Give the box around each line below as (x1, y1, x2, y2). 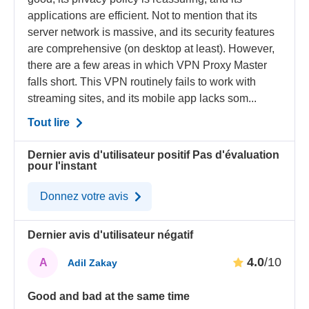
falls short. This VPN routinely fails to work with (28, 75, 257, 88)
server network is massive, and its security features (28, 26, 275, 38)
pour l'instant (28, 160, 97, 172)
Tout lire (28, 116, 73, 128)
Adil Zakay (68, 257, 118, 269)
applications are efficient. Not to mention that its (28, 9, 258, 21)
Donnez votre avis (40, 190, 132, 203)
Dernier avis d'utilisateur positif (28, 149, 190, 161)
